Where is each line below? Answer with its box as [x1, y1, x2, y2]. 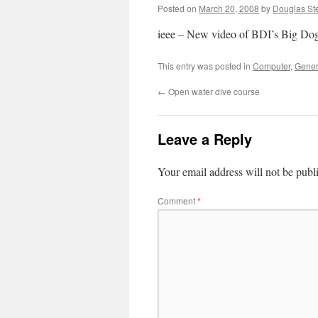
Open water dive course [166, 85, 260, 97]
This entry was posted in [158, 60, 253, 72]
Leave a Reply [158, 128, 252, 149]
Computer [253, 60, 290, 72]
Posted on [158, 2, 197, 14]
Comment [158, 194, 197, 207]
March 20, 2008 [199, 2, 259, 14]
